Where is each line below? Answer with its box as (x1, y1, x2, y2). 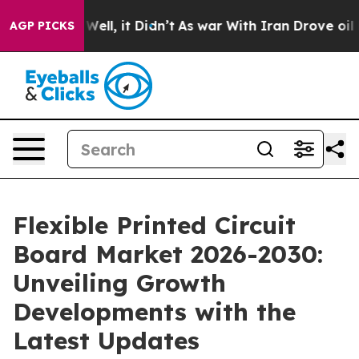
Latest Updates (13, 325, 200, 356)
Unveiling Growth (13, 268, 226, 298)
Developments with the (13, 296, 296, 327)
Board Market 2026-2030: (13, 239, 323, 269)
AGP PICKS (10, 18, 75, 33)
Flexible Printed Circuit (13, 210, 296, 240)
